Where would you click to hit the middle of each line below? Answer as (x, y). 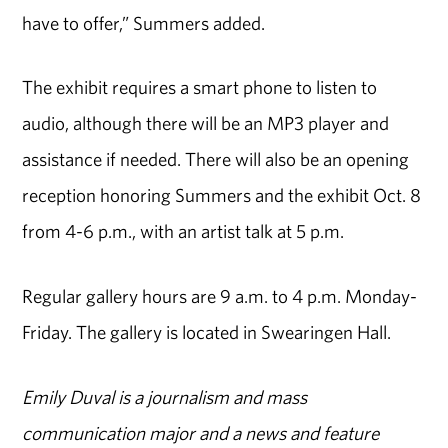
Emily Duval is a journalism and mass (165, 397)
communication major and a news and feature (201, 433)
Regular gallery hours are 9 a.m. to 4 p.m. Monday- (220, 296)
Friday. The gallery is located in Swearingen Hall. (208, 332)
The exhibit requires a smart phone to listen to (200, 87)
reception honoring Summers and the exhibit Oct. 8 (222, 195)
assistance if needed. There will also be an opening (216, 159)
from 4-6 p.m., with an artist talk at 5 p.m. (185, 231)
